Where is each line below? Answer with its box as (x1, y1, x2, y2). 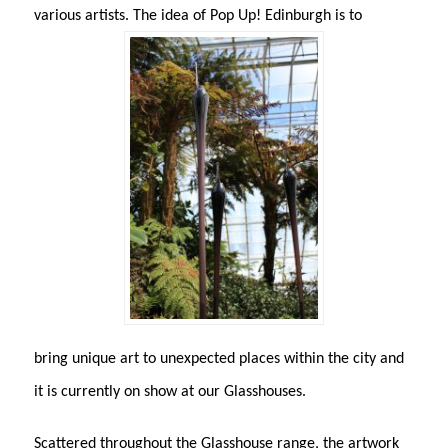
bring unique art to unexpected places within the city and (33, 350, 404, 367)
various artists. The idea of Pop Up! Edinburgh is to (33, 7, 362, 24)
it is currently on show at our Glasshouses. (33, 383, 306, 400)
